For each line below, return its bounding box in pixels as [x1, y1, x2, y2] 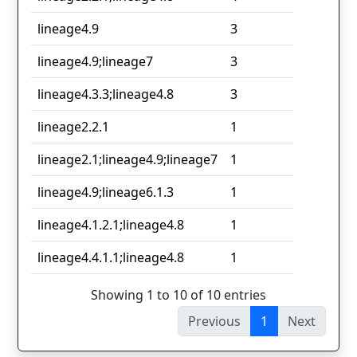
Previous [188, 312, 241, 330]
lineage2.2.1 [37, 118, 109, 136]
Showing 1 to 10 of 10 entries [91, 285, 266, 304]
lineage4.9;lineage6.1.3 [37, 183, 174, 202]
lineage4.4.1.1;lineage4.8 [37, 249, 184, 267]
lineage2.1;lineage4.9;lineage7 [37, 151, 218, 169]
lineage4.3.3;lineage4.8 [37, 85, 174, 104]
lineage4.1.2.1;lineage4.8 [37, 216, 184, 234]
